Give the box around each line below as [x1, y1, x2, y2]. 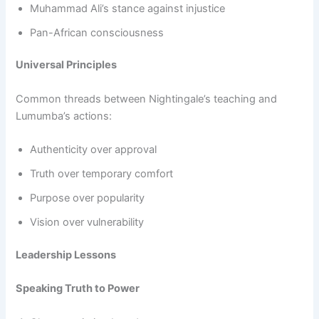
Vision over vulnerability [30, 216, 145, 229]
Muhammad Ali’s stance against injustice [30, 1, 226, 15]
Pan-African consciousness [30, 26, 164, 39]
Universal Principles [16, 58, 117, 72]
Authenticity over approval [30, 143, 157, 157]
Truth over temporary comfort [30, 167, 174, 181]
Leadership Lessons [16, 248, 117, 261]
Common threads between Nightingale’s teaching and [16, 92, 278, 105]
